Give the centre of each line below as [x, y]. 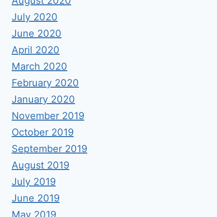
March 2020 [39, 66]
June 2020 [37, 33]
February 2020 [45, 83]
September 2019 [49, 149]
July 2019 [34, 182]
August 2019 [40, 165]
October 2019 [43, 132]
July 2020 [35, 17]
